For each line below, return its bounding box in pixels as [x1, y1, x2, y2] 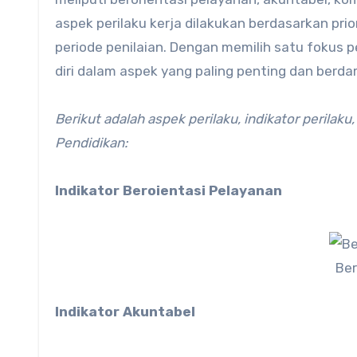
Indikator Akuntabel [55, 304, 195, 320]
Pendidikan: [55, 135, 127, 151]
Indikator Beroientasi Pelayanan [55, 182, 282, 198]
